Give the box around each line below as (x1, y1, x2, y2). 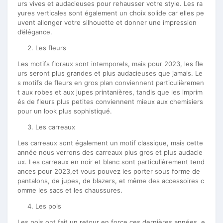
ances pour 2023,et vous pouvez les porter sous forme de (17, 167, 200, 175)
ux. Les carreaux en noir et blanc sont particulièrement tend (17, 158, 205, 166)
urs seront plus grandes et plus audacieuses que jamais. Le (17, 69, 203, 77)
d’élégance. (17, 28, 52, 36)
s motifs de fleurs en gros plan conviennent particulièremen (17, 79, 204, 87)
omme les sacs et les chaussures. (17, 186, 122, 194)
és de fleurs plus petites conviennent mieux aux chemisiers (17, 98, 203, 106)
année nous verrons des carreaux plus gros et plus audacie (17, 148, 203, 156)
